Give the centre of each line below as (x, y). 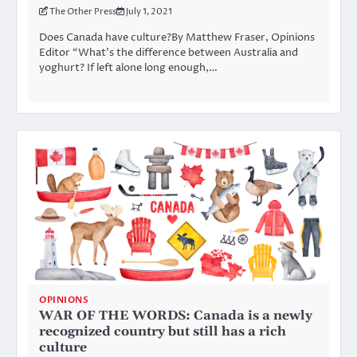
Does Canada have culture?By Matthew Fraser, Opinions (177, 37)
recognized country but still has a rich (163, 332)
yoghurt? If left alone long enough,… (128, 67)
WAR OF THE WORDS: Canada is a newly (176, 316)
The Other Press (83, 11)
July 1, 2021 (149, 11)
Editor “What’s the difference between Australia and (169, 52)
